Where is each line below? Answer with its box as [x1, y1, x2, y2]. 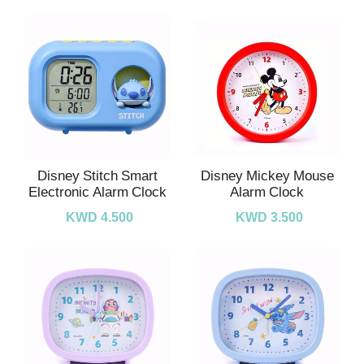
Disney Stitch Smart [37, 166, 158, 187]
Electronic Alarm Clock [28, 182, 167, 203]
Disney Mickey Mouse [200, 166, 334, 187]
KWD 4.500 [65, 209, 133, 227]
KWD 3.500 [235, 209, 303, 227]
